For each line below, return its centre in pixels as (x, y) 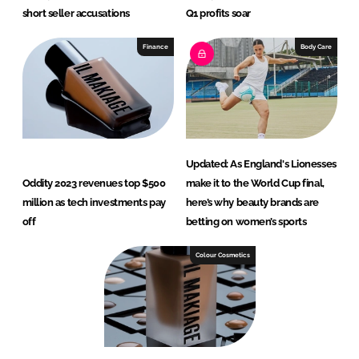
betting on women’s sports (246, 222)
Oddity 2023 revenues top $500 (94, 184)
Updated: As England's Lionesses (261, 164)
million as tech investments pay (94, 203)
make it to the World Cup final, (255, 184)
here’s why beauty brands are (252, 203)
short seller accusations (76, 14)
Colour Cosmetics (222, 255)
